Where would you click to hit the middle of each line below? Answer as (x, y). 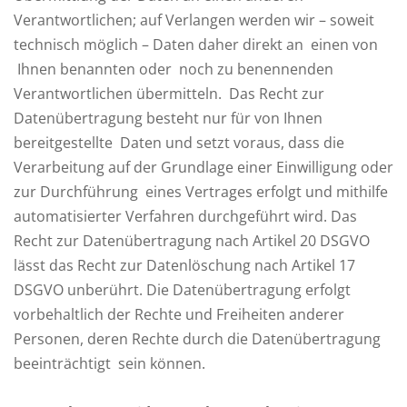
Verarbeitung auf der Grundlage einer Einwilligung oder (203, 167)
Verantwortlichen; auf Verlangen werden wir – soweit (194, 20)
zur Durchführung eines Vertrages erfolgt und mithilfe (201, 192)
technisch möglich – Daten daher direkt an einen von (196, 45)
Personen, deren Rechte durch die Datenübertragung (197, 339)
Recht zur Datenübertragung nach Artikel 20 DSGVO (192, 241)
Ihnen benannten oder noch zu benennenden (174, 69)
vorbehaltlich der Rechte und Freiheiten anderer (179, 314)
